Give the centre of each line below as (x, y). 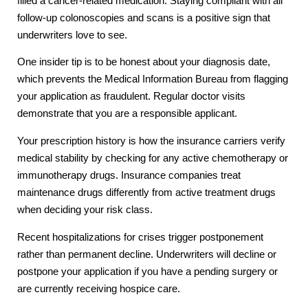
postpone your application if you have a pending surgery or (147, 272)
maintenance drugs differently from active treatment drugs (146, 193)
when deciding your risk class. (85, 210)
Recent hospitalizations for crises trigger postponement (140, 238)
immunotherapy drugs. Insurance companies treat (129, 176)
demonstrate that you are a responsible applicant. (127, 114)
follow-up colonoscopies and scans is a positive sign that (144, 18)
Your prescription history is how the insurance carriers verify (151, 141)
